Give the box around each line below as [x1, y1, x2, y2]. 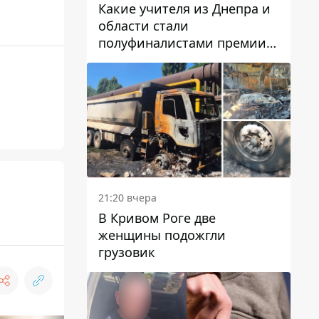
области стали [98, 17, 189, 35]
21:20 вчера [98, 191, 157, 204]
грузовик [98, 244, 155, 261]
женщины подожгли [98, 226, 226, 244]
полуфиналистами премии [98, 34, 266, 52]
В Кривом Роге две [98, 209, 216, 226]
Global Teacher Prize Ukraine [98, 51, 271, 69]
